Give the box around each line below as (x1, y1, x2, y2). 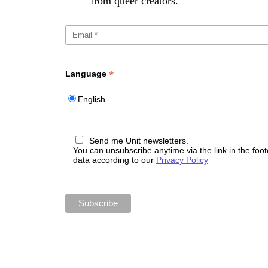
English (78, 95, 106, 105)
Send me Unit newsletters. (89, 136, 188, 146)
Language (65, 69, 109, 79)
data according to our (72, 155, 156, 165)
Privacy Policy (156, 155, 208, 165)
